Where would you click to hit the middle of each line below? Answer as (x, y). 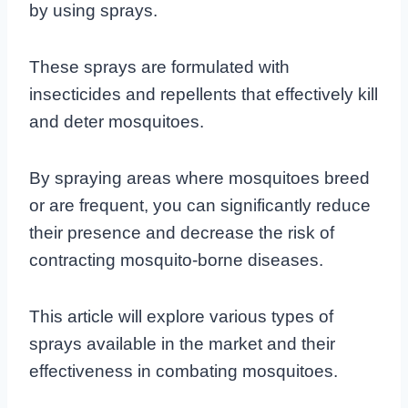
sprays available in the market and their (182, 343)
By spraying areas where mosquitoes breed (199, 178)
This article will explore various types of (181, 316)
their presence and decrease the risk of (182, 232)
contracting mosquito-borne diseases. (176, 260)
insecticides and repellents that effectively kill (204, 94)
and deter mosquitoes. (117, 121)
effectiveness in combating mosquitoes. (184, 371)
